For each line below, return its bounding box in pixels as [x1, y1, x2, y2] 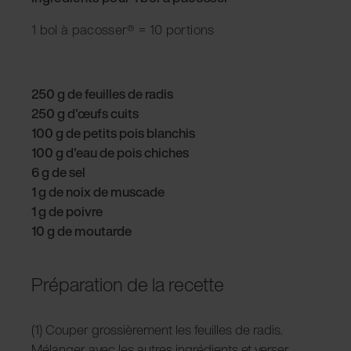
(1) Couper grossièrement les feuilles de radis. [31, 319, 283, 339]
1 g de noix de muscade [31, 181, 165, 201]
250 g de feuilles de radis [31, 83, 173, 103]
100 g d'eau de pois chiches [31, 142, 189, 162]
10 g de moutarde [31, 220, 132, 241]
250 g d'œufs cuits [31, 103, 139, 123]
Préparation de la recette [31, 270, 224, 299]
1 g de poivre [31, 201, 103, 221]
